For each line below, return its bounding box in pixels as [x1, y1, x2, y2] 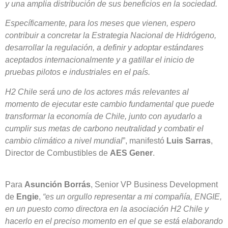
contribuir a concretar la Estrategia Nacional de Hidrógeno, [5, 31, 216, 40]
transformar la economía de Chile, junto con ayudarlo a [5, 111, 202, 121]
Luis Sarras [166, 136, 211, 145]
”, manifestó [123, 136, 166, 145]
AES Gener [110, 148, 153, 157]
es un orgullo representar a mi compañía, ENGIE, [45, 192, 222, 202]
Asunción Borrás [24, 180, 91, 189]
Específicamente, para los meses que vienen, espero [5, 19, 195, 28]
